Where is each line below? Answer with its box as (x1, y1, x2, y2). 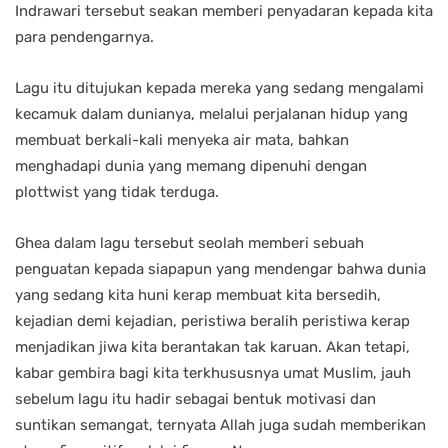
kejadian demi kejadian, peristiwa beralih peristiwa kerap (15, 312, 410, 331)
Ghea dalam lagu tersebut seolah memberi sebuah (15, 234, 364, 253)
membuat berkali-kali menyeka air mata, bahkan (15, 131, 349, 150)
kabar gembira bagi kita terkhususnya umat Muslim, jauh (15, 364, 411, 383)
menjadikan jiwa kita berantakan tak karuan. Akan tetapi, (15, 338, 410, 357)
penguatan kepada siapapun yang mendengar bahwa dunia (15, 260, 426, 279)
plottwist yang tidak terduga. (15, 183, 219, 202)
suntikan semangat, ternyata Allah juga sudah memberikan (15, 416, 426, 435)
